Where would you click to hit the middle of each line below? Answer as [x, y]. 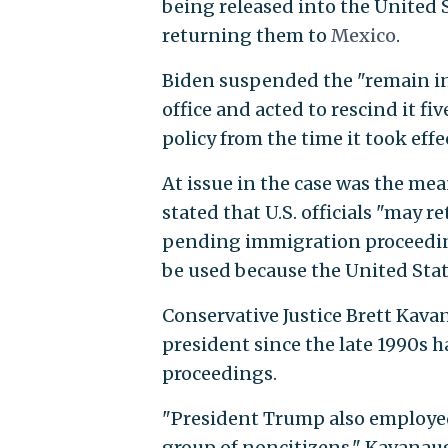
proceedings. [219, 373]
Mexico [361, 35]
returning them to [244, 35]
